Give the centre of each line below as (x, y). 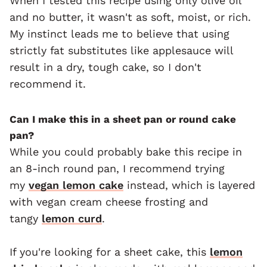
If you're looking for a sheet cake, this (110, 252)
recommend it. (48, 84)
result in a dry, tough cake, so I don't (105, 67)
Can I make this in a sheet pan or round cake (123, 119)
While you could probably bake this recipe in (126, 152)
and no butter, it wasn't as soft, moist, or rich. (130, 17)
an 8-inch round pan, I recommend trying (117, 169)
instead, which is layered (189, 185)
